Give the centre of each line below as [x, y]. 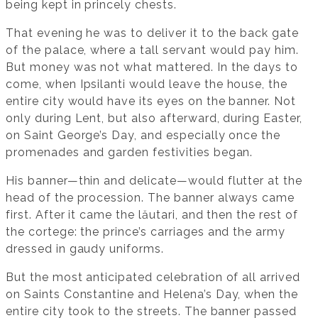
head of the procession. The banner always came [150, 197]
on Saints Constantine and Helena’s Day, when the [152, 294]
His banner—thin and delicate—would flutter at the [154, 180]
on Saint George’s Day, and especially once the [143, 135]
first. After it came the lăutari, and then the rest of [152, 214]
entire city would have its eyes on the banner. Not [151, 101]
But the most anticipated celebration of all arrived [153, 277]
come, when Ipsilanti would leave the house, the [147, 84]
